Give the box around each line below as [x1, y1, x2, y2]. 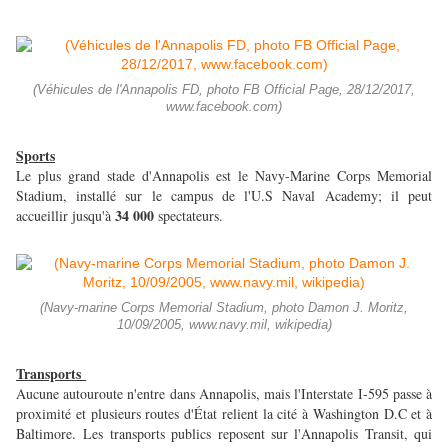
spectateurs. [154, 206, 228, 226]
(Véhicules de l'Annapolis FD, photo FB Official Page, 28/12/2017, [33, 83, 415, 98]
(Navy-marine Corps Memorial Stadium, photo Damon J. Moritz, [40, 301, 408, 316]
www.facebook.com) [166, 100, 282, 115]
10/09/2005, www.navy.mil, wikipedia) [116, 318, 332, 333]
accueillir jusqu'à [16, 206, 115, 226]
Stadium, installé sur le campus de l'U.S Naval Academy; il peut [16, 186, 432, 206]
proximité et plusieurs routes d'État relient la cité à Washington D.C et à [16, 404, 432, 424]
